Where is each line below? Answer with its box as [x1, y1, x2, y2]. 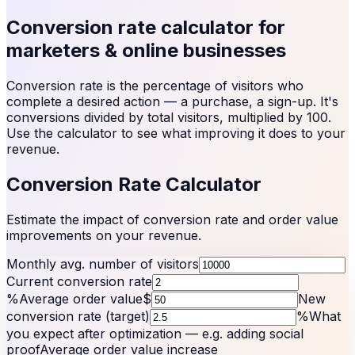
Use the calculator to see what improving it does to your [6, 124, 345, 141]
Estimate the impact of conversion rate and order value [6, 211, 338, 227]
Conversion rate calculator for [6, 15, 285, 39]
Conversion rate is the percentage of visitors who [6, 77, 303, 94]
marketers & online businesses [6, 38, 286, 62]
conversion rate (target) [6, 307, 150, 324]
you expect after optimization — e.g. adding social [6, 325, 303, 342]
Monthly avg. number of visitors [6, 255, 199, 272]
